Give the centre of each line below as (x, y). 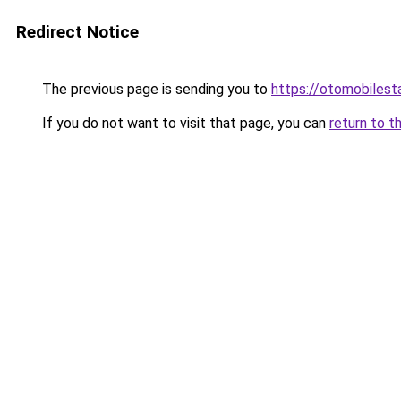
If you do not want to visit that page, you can (184, 123)
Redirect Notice (77, 32)
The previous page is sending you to (155, 89)
